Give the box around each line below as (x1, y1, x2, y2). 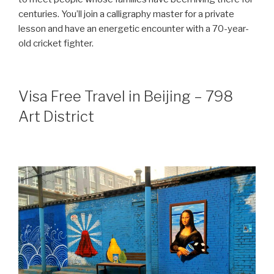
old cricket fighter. (18, 37, 94, 49)
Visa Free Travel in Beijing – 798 (18, 87, 233, 106)
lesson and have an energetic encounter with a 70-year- (18, 23, 249, 34)
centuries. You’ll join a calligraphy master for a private (18, 8, 234, 20)
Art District (18, 108, 94, 126)
